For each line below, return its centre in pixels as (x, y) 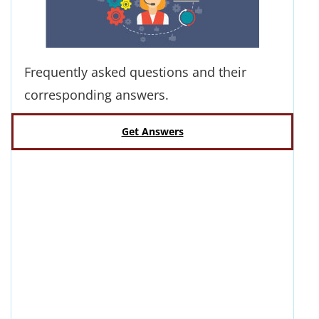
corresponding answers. (96, 95)
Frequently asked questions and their (135, 72)
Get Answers (152, 132)
